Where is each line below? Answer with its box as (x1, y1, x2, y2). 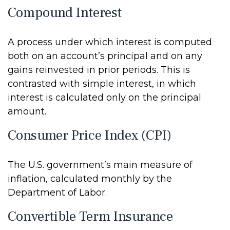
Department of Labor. (8, 187, 107, 198)
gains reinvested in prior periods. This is (8, 64, 190, 75)
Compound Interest (8, 4, 122, 22)
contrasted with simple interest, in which (8, 78, 196, 89)
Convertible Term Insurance (8, 207, 173, 225)
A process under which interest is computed (8, 36, 212, 48)
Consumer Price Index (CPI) (8, 126, 171, 144)
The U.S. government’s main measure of (8, 159, 193, 170)
